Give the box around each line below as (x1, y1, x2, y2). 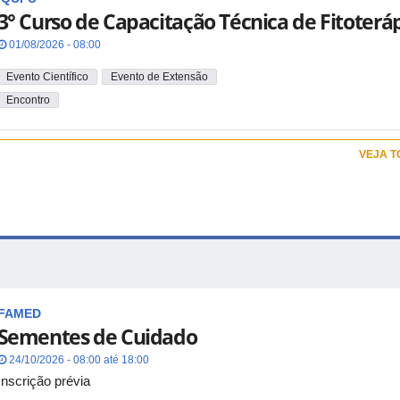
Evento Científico (5, 70, 88, 83)
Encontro (5, 94, 50, 107)
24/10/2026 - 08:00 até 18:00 (5, 353, 149, 366)
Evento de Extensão (110, 70, 208, 83)
